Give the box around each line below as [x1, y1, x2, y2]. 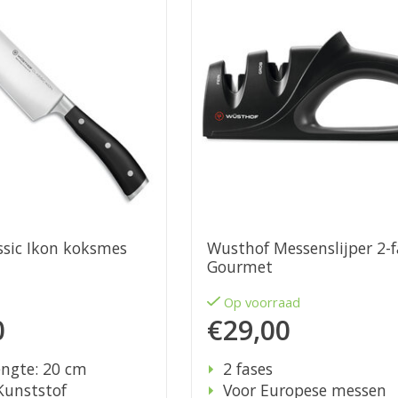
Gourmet [206, 256, 273, 278]
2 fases [222, 358, 273, 380]
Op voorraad [224, 293, 301, 312]
